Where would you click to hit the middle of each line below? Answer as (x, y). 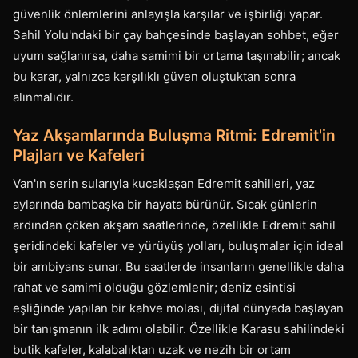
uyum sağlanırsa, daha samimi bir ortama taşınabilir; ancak (177, 56)
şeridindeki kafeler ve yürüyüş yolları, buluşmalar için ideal (178, 246)
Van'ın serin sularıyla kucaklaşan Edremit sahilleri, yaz (164, 183)
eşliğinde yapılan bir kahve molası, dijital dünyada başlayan (178, 308)
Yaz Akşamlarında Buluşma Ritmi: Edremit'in (174, 135)
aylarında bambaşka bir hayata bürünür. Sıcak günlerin (165, 204)
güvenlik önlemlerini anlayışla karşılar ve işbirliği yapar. (168, 14)
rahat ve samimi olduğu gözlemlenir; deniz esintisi (154, 287)
